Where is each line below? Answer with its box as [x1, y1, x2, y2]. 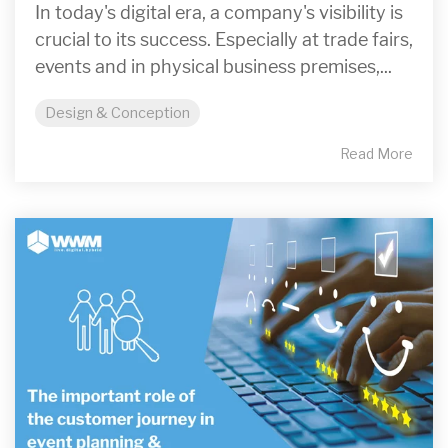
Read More [340, 145, 413, 163]
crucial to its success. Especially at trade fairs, [35, 29, 413, 52]
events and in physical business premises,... [35, 56, 392, 79]
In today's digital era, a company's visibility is [35, 2, 403, 25]
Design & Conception [45, 104, 190, 123]
